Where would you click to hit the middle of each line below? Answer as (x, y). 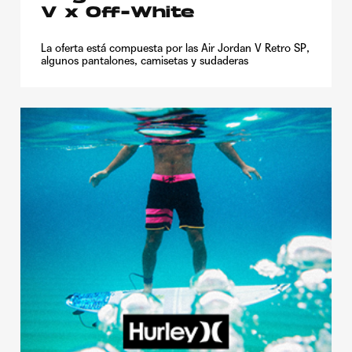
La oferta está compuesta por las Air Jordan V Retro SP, (175, 48)
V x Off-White (117, 13)
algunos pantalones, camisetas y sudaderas (145, 60)
